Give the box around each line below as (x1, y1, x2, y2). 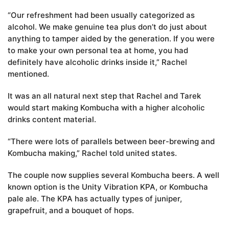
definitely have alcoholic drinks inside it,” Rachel (8, 57, 187, 67)
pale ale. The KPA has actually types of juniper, (8, 194, 182, 204)
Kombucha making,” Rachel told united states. (8, 148, 177, 158)
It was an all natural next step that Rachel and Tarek (8, 91, 201, 101)
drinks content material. (8, 114, 96, 125)
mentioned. (8, 69, 49, 79)
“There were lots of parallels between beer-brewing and (8, 136, 215, 147)
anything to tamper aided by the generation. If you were (8, 34, 215, 44)
